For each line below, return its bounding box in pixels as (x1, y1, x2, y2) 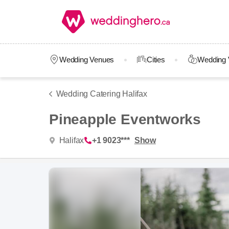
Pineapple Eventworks (49, 111, 201, 127)
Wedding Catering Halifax (56, 89, 147, 98)
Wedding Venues (59, 55, 114, 64)
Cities (146, 55, 165, 64)
